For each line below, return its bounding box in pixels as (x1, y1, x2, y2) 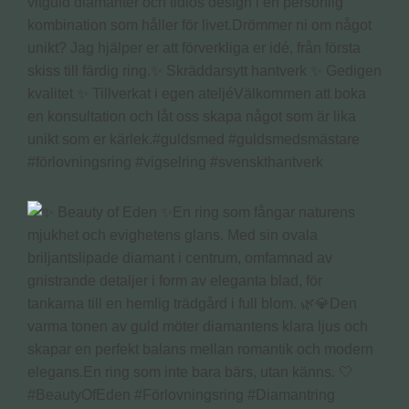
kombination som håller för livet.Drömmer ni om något (27, 17, 372, 34)
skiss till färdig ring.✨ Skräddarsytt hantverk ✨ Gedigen (27, 63, 382, 79)
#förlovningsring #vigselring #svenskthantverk (27, 154, 323, 171)
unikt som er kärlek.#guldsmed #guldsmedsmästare (27, 131, 360, 148)
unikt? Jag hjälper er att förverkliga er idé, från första (27, 40, 361, 57)
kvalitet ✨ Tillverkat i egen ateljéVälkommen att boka (27, 86, 366, 102)
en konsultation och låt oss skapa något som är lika (27, 109, 356, 125)
